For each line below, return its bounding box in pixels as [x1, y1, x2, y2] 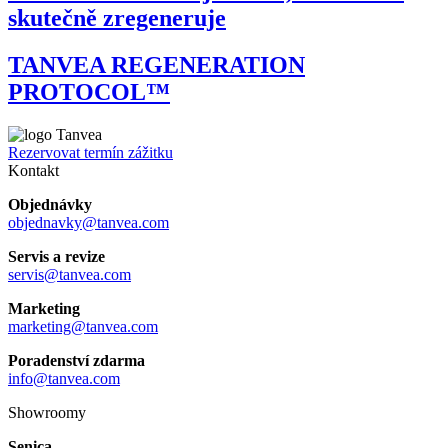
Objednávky [8, 196, 92, 214]
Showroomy [8, 404, 86, 422]
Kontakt [8, 162, 59, 180]
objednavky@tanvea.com [8, 214, 169, 232]
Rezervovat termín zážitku [8, 144, 173, 162]
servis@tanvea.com [8, 266, 131, 284]
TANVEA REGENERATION [8, 52, 305, 79]
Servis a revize [8, 248, 105, 266]
